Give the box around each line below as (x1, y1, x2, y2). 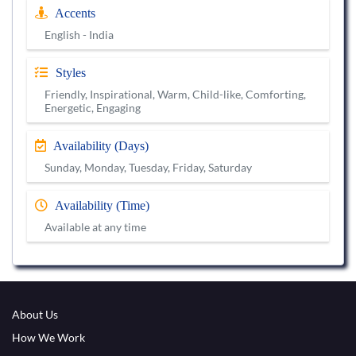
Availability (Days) (51, 139, 149, 153)
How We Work (12, 331, 85, 345)
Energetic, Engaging (44, 101, 141, 115)
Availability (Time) (52, 199, 149, 213)
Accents (52, 6, 95, 21)
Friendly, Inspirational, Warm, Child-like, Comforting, (44, 87, 306, 102)
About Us (12, 308, 58, 322)
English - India (44, 28, 114, 42)
